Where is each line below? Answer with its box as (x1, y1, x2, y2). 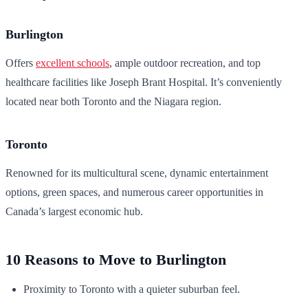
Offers (5, 57, 36, 69)
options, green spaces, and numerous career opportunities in (5, 186, 263, 198)
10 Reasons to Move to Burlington (5, 252, 226, 269)
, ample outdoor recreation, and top (109, 57, 261, 69)
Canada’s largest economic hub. (5, 205, 143, 217)
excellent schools (36, 57, 109, 69)
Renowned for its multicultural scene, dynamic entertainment (5, 166, 268, 179)
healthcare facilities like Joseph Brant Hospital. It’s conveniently (5, 76, 282, 89)
